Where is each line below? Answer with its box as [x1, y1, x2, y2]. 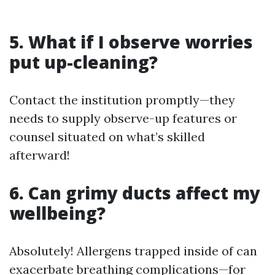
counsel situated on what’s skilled [9, 128, 205, 144]
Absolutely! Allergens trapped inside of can [9, 242, 257, 258]
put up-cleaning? [9, 50, 158, 74]
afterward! [9, 147, 70, 163]
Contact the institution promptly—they [9, 91, 235, 107]
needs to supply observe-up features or [9, 110, 237, 126]
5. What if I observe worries [9, 29, 253, 53]
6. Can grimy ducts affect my [9, 180, 260, 204]
